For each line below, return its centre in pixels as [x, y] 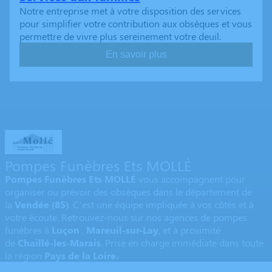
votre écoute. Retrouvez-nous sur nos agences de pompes [126, 217]
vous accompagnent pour [192, 179]
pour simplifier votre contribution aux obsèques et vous [136, 24]
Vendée [32, 205]
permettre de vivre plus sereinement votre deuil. [120, 36]
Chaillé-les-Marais [59, 243]
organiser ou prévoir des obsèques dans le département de [128, 192]
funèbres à [28, 230]
